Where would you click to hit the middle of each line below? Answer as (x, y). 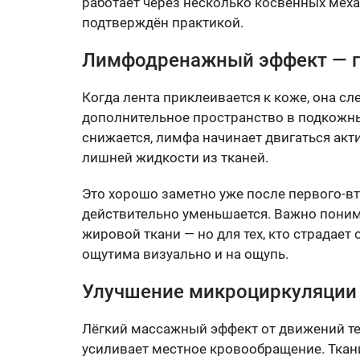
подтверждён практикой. (163, 23)
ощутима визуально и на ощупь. (185, 254)
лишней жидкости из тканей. (175, 158)
